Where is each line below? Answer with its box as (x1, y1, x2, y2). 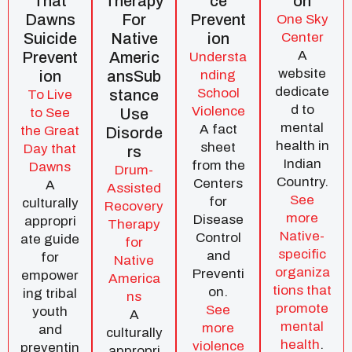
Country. (276, 174, 328, 189)
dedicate (275, 83, 329, 99)
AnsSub (107, 67, 161, 85)
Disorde (105, 123, 163, 141)
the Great (20, 123, 79, 138)
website (278, 65, 326, 81)
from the (191, 157, 245, 173)
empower (21, 267, 79, 283)
